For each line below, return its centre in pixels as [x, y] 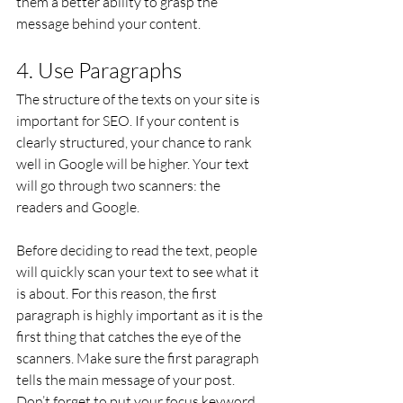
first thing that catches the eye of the [130, 336]
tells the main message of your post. [127, 380]
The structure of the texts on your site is [139, 99]
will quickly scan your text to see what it [139, 272]
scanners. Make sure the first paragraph [139, 358]
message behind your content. [108, 23]
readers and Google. [78, 207]
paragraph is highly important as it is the [141, 315]
